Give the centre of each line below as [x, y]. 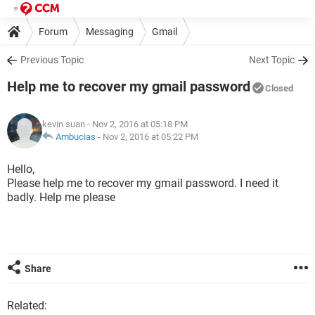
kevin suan [64, 124]
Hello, [21, 169]
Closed [279, 88]
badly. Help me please [61, 197]
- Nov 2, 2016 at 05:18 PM [136, 124]
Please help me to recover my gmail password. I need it [143, 183]
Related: [27, 306]
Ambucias [76, 137]
